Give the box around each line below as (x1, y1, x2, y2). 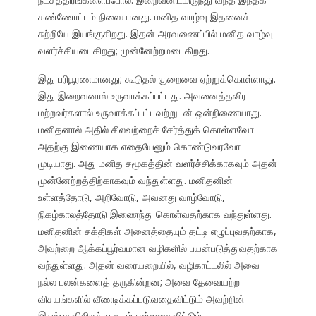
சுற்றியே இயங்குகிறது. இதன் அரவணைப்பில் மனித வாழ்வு (37, 27, 273, 41)
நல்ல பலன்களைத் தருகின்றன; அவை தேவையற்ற (37, 275, 240, 289)
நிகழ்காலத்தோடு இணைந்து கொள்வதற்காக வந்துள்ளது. (37, 207, 272, 221)
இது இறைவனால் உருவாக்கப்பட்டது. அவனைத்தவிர (37, 89, 246, 103)
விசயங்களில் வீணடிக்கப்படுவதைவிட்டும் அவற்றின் (37, 292, 245, 306)
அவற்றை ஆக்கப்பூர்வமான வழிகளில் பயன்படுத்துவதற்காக (37, 241, 278, 255)
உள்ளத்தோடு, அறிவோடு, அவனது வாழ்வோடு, (37, 190, 225, 205)
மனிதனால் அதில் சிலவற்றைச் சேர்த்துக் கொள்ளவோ (37, 123, 254, 137)
